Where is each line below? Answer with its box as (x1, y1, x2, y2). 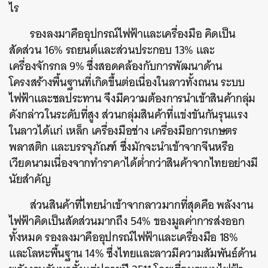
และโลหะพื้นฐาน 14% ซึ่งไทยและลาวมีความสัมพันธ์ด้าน (9, 243, 257, 263)
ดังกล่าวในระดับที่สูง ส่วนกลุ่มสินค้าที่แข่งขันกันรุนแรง (9, 104, 248, 124)
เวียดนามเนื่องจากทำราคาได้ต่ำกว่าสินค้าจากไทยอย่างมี (9, 153, 258, 173)
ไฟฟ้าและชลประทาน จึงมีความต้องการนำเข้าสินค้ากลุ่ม (9, 88, 255, 108)
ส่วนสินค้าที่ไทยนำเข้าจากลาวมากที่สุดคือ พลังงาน (30, 194, 254, 215)
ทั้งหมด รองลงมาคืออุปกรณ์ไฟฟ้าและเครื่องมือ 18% (9, 227, 238, 247)
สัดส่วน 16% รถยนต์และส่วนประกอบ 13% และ (9, 39, 215, 60)
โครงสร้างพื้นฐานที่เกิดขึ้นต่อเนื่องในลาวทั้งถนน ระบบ (9, 72, 245, 92)
